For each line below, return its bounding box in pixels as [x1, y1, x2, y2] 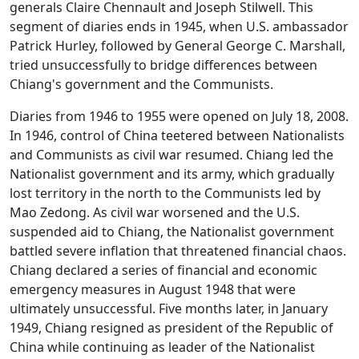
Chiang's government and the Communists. [10, 75, 273, 94]
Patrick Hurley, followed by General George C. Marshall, [10, 37, 345, 55]
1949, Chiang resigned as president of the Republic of [10, 319, 333, 337]
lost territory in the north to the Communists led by [10, 184, 321, 203]
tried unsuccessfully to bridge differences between [10, 56, 317, 75]
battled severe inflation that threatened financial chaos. [10, 242, 346, 260]
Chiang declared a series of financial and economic [10, 261, 317, 280]
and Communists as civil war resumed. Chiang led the [10, 146, 333, 164]
